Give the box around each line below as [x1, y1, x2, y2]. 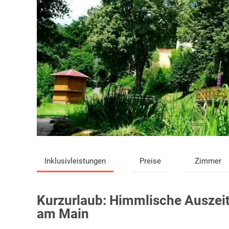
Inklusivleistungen [44, 156, 106, 166]
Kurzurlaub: [37, 193, 109, 209]
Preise [139, 156, 161, 166]
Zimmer [194, 156, 221, 166]
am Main [37, 206, 89, 222]
